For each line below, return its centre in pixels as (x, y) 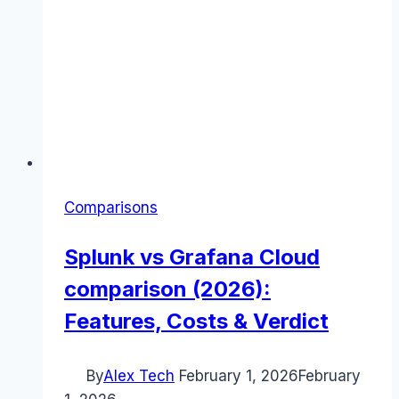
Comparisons (111, 208)
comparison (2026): (167, 289)
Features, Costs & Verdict (196, 322)
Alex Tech (139, 376)
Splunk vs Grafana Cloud (192, 257)
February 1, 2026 (239, 376)
